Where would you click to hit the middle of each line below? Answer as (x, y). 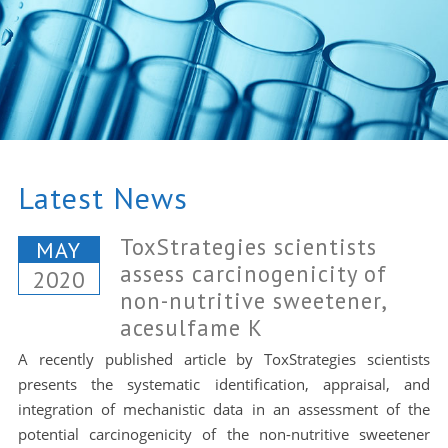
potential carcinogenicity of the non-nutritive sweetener (224, 434)
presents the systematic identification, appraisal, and (224, 384)
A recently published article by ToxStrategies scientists (224, 359)
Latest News (102, 197)
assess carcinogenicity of (253, 273)
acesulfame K (191, 327)
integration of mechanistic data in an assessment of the (224, 409)
